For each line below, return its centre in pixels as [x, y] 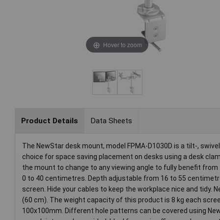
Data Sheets [111, 121]
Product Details [49, 121]
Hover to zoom [122, 44]
